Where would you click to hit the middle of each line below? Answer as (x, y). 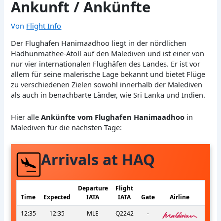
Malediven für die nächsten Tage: (67, 127)
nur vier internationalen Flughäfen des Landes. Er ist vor (106, 64)
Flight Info (44, 25)
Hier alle (26, 117)
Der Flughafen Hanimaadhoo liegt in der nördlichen (99, 43)
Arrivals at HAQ (98, 160)
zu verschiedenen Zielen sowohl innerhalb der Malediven (107, 85)
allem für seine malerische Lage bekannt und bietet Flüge (108, 74)
